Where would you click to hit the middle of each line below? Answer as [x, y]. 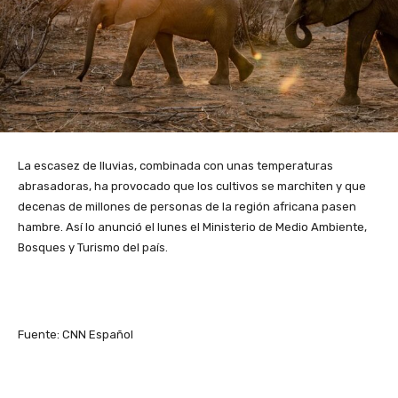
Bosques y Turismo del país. [93, 248]
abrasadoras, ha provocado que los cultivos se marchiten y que [192, 187]
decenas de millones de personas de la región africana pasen [187, 207]
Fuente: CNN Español [76, 335]
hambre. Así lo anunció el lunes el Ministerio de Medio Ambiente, [192, 227]
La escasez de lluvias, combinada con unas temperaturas [175, 166]
